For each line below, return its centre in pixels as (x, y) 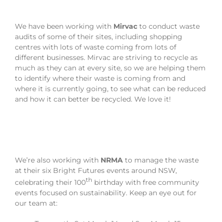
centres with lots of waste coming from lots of (96, 47)
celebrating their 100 (50, 182)
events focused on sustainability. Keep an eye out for (106, 193)
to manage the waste (161, 160)
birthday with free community (146, 182)
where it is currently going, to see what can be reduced (110, 89)
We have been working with (64, 27)
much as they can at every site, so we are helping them (110, 68)
